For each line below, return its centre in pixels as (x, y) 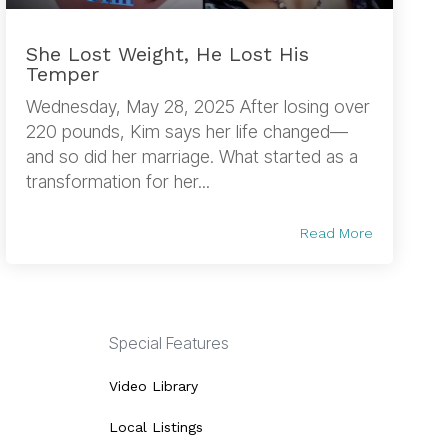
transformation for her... (117, 181)
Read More (336, 232)
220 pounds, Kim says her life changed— (186, 131)
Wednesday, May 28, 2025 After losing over (197, 106)
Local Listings (155, 426)
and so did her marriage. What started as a (191, 156)
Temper (62, 73)
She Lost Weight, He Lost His (167, 53)
